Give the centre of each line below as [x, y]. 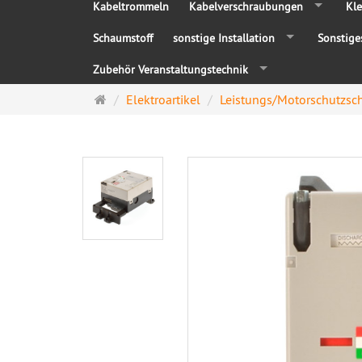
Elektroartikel [163, 99]
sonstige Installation [224, 38]
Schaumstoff [123, 38]
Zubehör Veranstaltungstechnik [170, 69]
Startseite [132, 99]
